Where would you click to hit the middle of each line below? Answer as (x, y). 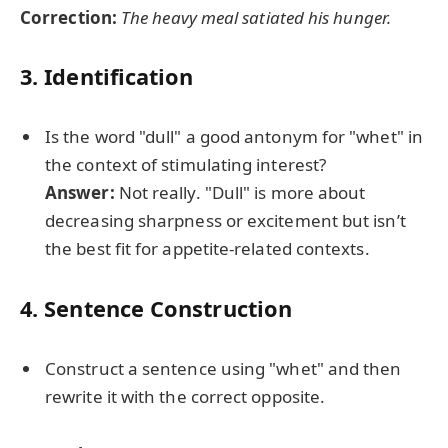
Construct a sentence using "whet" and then (223, 368)
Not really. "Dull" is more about (240, 193)
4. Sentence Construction (156, 309)
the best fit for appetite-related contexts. (207, 249)
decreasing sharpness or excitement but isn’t (225, 221)
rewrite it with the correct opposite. (185, 396)
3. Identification (107, 77)
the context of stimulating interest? (186, 165)
